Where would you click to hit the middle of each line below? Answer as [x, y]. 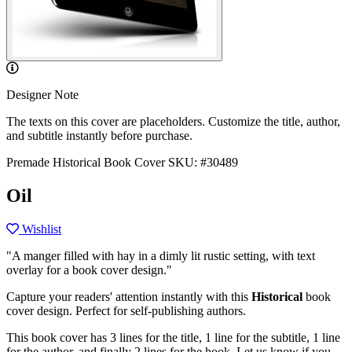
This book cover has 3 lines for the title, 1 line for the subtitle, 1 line [173, 337]
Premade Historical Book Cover [86, 162]
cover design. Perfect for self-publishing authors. [126, 310]
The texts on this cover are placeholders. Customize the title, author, [173, 121]
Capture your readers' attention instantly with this [129, 296]
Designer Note [42, 95]
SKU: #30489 [203, 162]
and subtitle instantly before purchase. [99, 136]
